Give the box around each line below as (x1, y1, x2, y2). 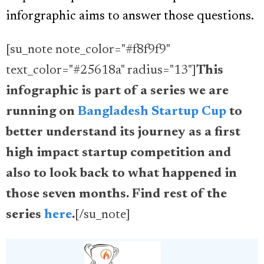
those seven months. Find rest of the (6, 188, 227, 202)
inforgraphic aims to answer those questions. (6, 10, 256, 24)
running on (6, 105, 78, 119)
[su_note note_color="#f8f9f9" (6, 44, 170, 57)
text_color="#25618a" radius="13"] (6, 64, 196, 78)
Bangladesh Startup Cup (78, 105, 226, 119)
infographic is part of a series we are (6, 85, 229, 98)
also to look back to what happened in (6, 167, 237, 181)
